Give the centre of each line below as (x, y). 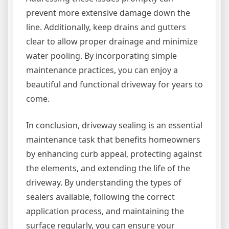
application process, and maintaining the (105, 211)
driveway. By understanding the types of (104, 182)
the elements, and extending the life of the (108, 168)
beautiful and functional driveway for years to (114, 84)
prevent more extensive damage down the (108, 13)
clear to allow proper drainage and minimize (112, 41)
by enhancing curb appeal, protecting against (114, 154)
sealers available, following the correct (100, 197)
